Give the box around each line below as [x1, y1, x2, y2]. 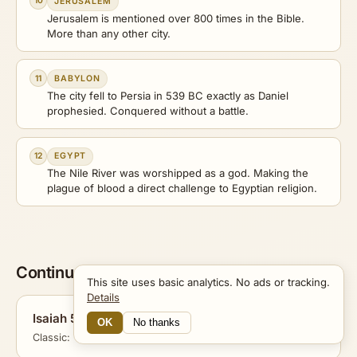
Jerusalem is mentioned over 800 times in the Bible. [47, 11, 304, 25]
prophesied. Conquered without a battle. [47, 104, 249, 117]
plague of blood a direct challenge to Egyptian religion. [47, 182, 317, 195]
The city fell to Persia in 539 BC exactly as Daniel [47, 88, 288, 102]
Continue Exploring [16, 263, 155, 283]
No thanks [133, 316, 181, 329]
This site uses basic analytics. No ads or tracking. [87, 275, 330, 288]
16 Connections [150, 321, 219, 331]
